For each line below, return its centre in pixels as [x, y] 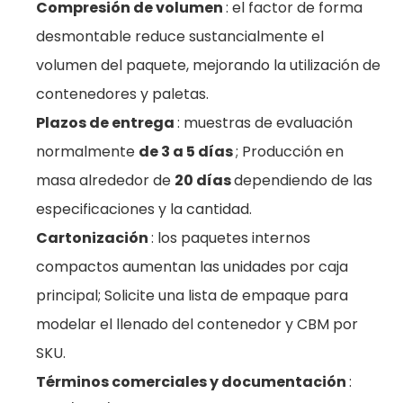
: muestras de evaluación [265, 123]
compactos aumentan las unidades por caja [192, 267]
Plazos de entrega [107, 123]
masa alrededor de [105, 180]
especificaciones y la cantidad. [144, 209]
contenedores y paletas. [122, 94]
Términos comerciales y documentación [193, 382]
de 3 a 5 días [187, 152]
